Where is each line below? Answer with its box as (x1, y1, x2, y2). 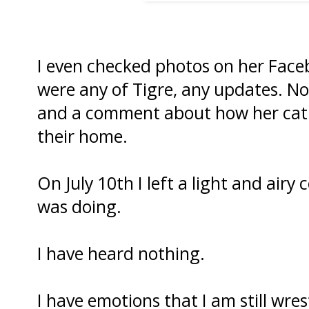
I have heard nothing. (37, 241, 205, 265)
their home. (37, 123, 128, 148)
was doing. (37, 194, 121, 218)
